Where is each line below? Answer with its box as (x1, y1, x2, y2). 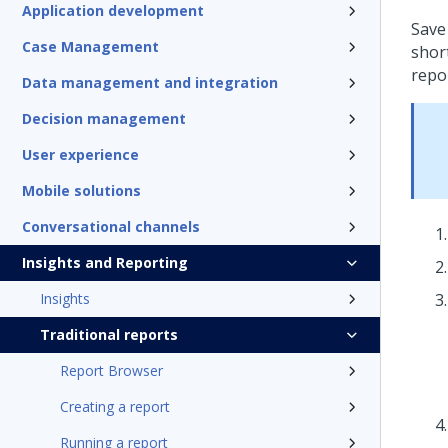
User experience (22, 145, 139, 164)
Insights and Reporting (22, 253, 188, 272)
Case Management (22, 37, 159, 56)
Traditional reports (40, 325, 178, 344)
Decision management (22, 109, 186, 128)
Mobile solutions (22, 181, 141, 200)
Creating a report (60, 397, 170, 416)
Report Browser (60, 361, 163, 380)
